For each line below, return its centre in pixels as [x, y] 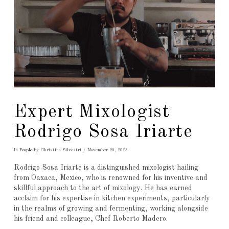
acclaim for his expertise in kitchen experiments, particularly [112, 198]
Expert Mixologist [92, 113]
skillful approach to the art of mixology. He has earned [103, 188]
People [26, 150]
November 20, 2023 [107, 150]
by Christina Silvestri [56, 150]
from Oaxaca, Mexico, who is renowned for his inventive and [110, 178]
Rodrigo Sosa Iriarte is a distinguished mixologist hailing [106, 167]
